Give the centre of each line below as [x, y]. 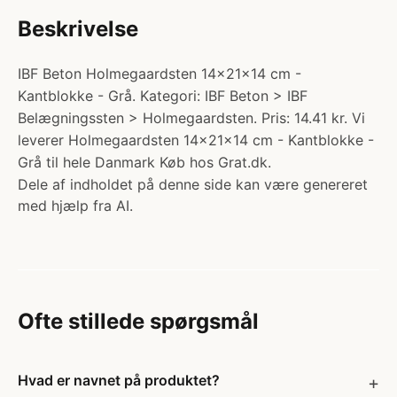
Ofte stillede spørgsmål [138, 321]
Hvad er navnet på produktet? [119, 380]
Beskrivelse [78, 29]
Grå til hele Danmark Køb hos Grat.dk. [144, 162]
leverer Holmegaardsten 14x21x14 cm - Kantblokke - [196, 140]
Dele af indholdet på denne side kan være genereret [193, 184]
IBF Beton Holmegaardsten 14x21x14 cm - [160, 74]
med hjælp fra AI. [75, 206]
